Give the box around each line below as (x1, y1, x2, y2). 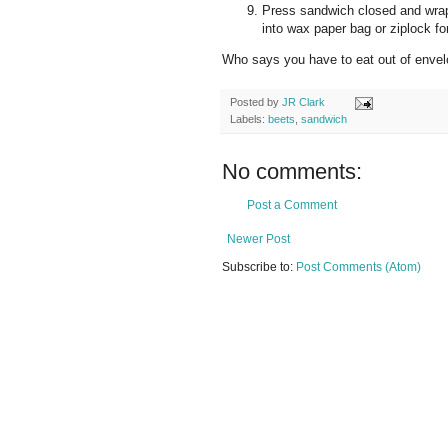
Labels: (230, 113, 268, 125)
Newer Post (227, 232, 290, 246)
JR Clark (282, 96, 325, 108)
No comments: (222, 159, 362, 184)
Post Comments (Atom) (296, 260, 421, 274)
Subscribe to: (222, 260, 296, 274)
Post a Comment (247, 198, 337, 212)
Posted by (230, 96, 282, 108)
